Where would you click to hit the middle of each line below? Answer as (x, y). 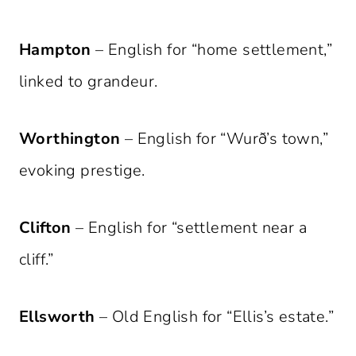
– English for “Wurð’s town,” (224, 139)
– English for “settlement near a (189, 228)
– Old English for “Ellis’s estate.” (215, 317)
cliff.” (37, 260)
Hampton (55, 50)
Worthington (70, 139)
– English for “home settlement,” (212, 50)
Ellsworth (57, 317)
